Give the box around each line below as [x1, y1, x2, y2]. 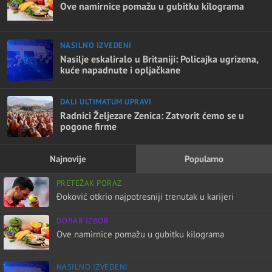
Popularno [185, 153, 223, 165]
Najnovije [50, 153, 86, 165]
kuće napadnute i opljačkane [60, 64, 180, 76]
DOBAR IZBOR [56, 216, 109, 226]
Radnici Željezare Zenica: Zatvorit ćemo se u [60, 109, 244, 122]
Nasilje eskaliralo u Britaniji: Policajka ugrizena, [60, 53, 258, 66]
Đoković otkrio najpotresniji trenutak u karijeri [56, 191, 234, 203]
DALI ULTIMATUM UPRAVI [60, 97, 152, 107]
